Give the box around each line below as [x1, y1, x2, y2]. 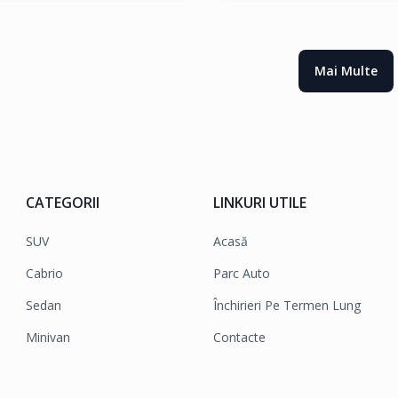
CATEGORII [26, 192, 100, 212]
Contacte [212, 328, 266, 346]
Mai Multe [314, 61, 378, 79]
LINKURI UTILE [212, 192, 306, 212]
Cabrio [26, 264, 64, 282]
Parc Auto [212, 264, 270, 282]
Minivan [26, 328, 71, 346]
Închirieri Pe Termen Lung [212, 296, 361, 314]
